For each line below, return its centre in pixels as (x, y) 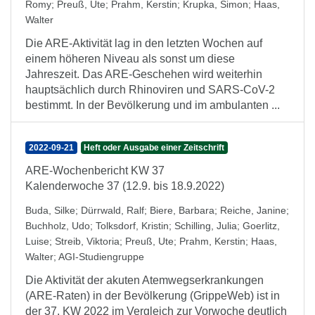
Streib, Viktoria (87, 241)
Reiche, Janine (253, 210)
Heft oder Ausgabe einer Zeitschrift (154, 148)
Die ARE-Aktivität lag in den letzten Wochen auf (144, 43)
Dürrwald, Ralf (112, 210)
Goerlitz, (261, 226)
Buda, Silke (50, 210)
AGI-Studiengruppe (101, 257)
